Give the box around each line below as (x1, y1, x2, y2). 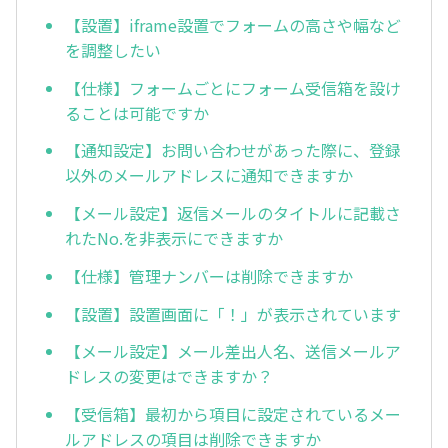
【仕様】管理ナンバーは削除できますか (65, 263, 353, 288)
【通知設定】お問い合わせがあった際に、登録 (65, 138, 401, 163)
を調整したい (65, 37, 161, 62)
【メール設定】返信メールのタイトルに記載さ (65, 201, 401, 226)
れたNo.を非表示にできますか (65, 226, 283, 251)
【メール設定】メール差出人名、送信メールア (65, 339, 401, 364)
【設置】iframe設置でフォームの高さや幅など (65, 12, 401, 37)
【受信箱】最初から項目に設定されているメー (65, 402, 401, 427)
